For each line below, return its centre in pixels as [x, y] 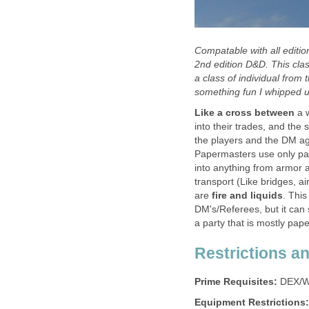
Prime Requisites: [236, 281]
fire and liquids [247, 196]
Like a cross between [245, 113]
